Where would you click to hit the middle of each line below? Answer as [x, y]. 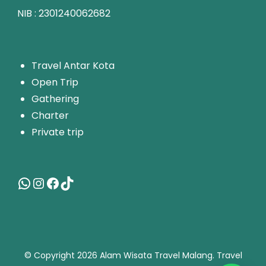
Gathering [55, 99]
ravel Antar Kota [76, 65]
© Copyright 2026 [62, 255]
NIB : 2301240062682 [64, 13]
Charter [50, 115]
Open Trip [55, 82]
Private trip [58, 132]
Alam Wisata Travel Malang [156, 255]
